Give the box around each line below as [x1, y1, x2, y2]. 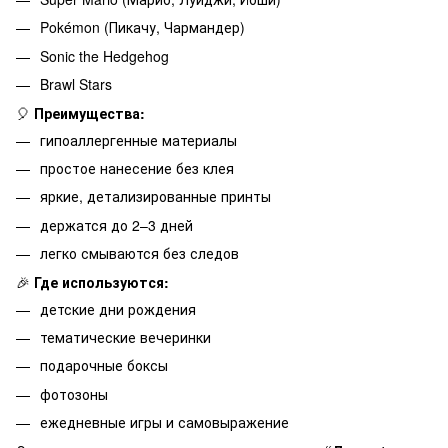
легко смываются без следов [40, 243, 239, 264]
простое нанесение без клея [40, 158, 234, 179]
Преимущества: [34, 102, 145, 123]
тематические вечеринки [40, 326, 211, 347]
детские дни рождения [40, 298, 196, 319]
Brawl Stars [40, 74, 112, 95]
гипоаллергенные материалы [40, 129, 237, 150]
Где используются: [34, 271, 169, 292]
